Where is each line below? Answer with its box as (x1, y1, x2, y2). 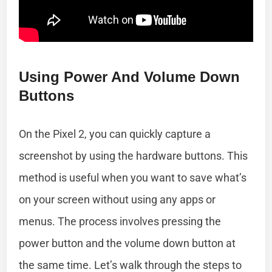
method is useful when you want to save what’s (19, 171, 247, 184)
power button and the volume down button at (19, 236, 236, 250)
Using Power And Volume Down (19, 68, 240, 85)
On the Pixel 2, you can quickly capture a (19, 127, 211, 140)
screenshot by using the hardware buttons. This (19, 149, 248, 162)
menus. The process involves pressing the (19, 214, 222, 228)
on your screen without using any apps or (19, 192, 216, 206)
